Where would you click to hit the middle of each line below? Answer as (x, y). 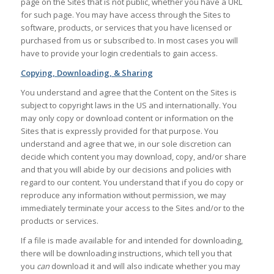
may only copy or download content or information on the (127, 118)
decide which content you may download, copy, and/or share (133, 156)
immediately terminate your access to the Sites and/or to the (132, 208)
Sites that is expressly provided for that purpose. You (119, 131)
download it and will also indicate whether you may (146, 266)
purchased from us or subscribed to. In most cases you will (129, 40)
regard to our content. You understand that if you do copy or (132, 182)
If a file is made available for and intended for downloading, (131, 241)
